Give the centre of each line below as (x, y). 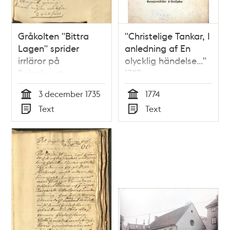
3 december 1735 (70, 93)
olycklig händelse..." (166, 60)
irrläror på (39, 60)
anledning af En (158, 48)
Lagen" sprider (49, 48)
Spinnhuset (41, 72)
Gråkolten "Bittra (54, 35)
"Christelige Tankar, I (167, 35)
